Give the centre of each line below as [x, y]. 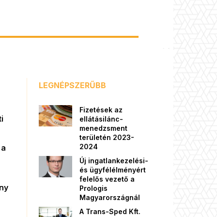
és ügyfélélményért [113, 170]
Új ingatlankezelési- [114, 160]
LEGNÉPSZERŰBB [72, 85]
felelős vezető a [107, 179]
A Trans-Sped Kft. [110, 211]
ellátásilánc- [101, 119]
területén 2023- [107, 137]
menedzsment [103, 128]
